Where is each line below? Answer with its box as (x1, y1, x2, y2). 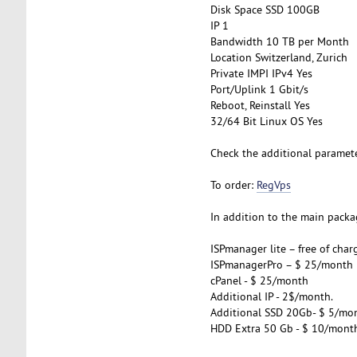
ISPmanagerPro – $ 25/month (210, 257, 353, 272)
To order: (210, 177, 257, 192)
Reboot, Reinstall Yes (210, 97, 310, 112)
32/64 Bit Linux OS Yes (210, 113, 323, 128)
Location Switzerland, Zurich (210, 49, 347, 65)
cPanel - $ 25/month (210, 273, 308, 288)
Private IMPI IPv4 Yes (210, 65, 312, 80)
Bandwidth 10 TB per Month (210, 33, 349, 49)
